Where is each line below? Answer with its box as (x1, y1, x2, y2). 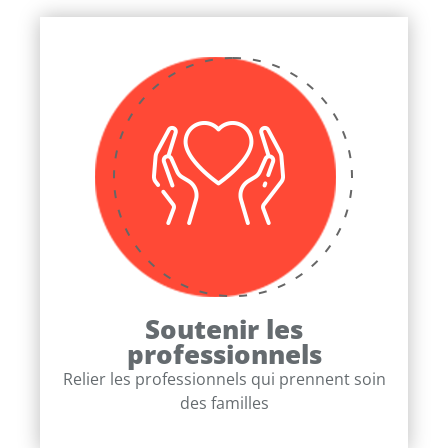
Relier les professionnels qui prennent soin (62, 367, 386, 390)
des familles (179, 391, 269, 414)
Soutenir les (145, 311, 303, 347)
